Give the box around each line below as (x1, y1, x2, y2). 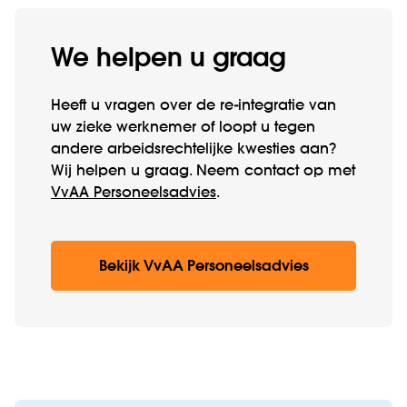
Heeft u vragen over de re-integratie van (51, 99, 336, 114)
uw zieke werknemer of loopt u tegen (51, 121, 315, 136)
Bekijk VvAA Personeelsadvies (98, 260, 309, 275)
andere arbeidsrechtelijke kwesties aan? (51, 143, 336, 158)
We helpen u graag (51, 46, 285, 73)
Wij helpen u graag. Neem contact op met (51, 164, 355, 180)
